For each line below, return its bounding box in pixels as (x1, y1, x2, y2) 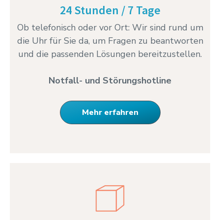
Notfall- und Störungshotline (49, 75, 171, 87)
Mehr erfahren (82, 107, 138, 118)
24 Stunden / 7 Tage (59, 2, 161, 18)
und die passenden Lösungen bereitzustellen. (18, 48, 202, 60)
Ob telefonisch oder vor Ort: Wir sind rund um (17, 22, 203, 34)
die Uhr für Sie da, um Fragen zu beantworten (17, 35, 203, 47)
